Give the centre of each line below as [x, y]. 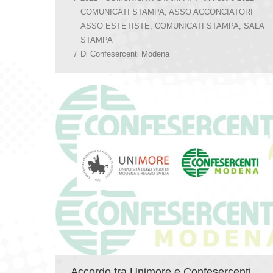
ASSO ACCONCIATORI [211, 12]
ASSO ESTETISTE [115, 26]
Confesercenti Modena [130, 54]
